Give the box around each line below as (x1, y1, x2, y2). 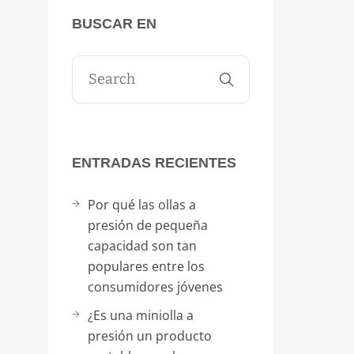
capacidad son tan (88, 237, 197, 254)
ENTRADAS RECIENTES (72, 155, 236, 171)
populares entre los (88, 258, 205, 275)
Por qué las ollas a (88, 196, 196, 213)
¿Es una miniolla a (88, 307, 194, 324)
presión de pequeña (88, 217, 208, 234)
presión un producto (88, 327, 212, 345)
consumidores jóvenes (88, 278, 223, 296)
